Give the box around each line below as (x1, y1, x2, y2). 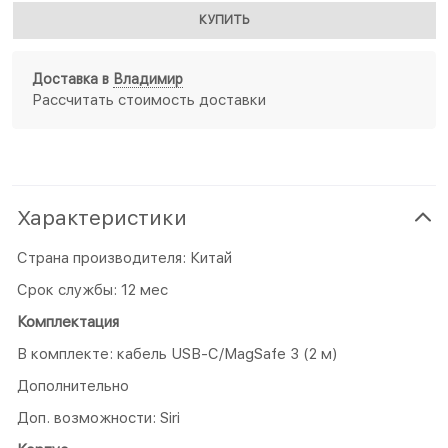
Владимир (113, 71, 183, 88)
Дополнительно (17, 376, 129, 395)
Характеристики (17, 204, 187, 230)
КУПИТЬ (198, 13, 250, 28)
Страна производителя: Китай (17, 248, 232, 267)
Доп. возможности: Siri (17, 408, 180, 427)
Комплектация (17, 312, 119, 331)
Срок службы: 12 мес (17, 280, 168, 299)
